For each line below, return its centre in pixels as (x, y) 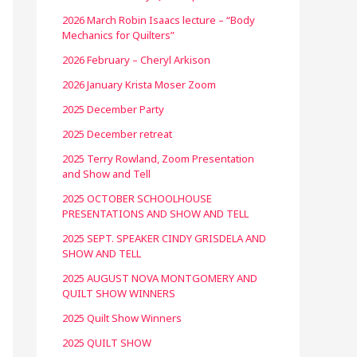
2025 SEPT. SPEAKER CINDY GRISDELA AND (164, 238)
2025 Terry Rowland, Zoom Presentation (158, 159)
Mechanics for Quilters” (118, 35)
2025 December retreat (117, 134)
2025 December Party (113, 109)
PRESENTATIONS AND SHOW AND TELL (155, 214)
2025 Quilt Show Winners (122, 318)
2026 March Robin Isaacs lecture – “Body (159, 20)
